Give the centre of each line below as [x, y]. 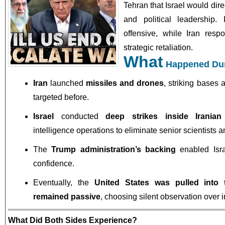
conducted [80, 116]
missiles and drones [125, 83]
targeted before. [61, 97]
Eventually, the [64, 183]
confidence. [54, 163]
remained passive [67, 197]
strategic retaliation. [158, 47]
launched [67, 83]
